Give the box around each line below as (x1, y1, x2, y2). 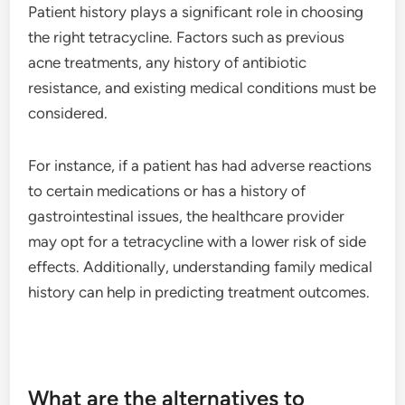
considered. (28, 103, 108, 122)
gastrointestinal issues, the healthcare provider (28, 206, 345, 225)
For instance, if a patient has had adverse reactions (28, 155, 372, 174)
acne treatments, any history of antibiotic (28, 52, 307, 71)
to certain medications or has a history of (28, 181, 306, 200)
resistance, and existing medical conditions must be (28, 78, 377, 97)
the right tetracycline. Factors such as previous (28, 27, 345, 46)
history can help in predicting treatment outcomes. (28, 282, 371, 301)
